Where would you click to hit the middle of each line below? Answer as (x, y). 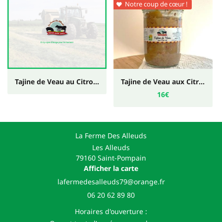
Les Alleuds (111, 147)
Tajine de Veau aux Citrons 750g (202, 81)
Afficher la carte (111, 168)
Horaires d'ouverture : (111, 211)
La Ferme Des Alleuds (111, 136)
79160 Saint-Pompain (111, 158)
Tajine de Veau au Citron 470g (96, 81)
